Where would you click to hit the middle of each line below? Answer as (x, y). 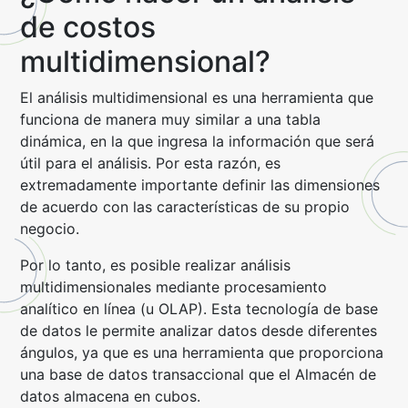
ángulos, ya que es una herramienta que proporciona (202, 352)
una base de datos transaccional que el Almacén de (199, 374)
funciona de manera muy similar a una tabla (171, 119)
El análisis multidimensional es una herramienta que (197, 97)
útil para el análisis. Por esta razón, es (151, 163)
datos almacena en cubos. (111, 396)
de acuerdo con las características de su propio (185, 207)
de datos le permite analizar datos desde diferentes (199, 331)
